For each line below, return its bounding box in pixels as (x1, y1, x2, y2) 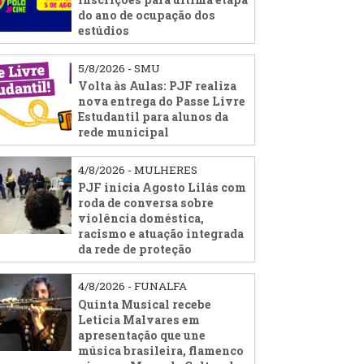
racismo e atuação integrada (78, 225, 245, 241)
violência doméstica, (78, 210, 205, 226)
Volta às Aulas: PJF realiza (78, 77, 237, 93)
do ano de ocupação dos (78, 7, 216, 24)
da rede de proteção (78, 240, 193, 257)
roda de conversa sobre (78, 194, 214, 210)
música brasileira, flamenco (78, 342, 245, 358)
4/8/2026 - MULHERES (78, 162, 198, 177)
